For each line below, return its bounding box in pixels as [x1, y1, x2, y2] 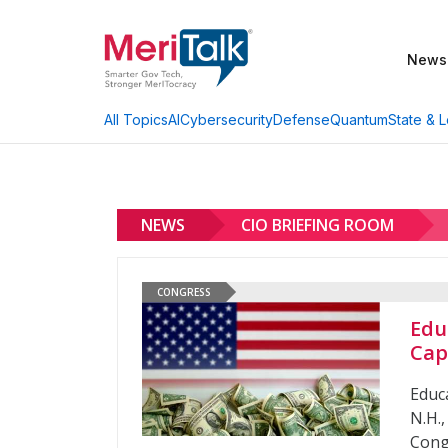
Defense [273, 110, 330, 128]
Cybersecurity [180, 110, 273, 128]
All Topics [104, 111, 168, 128]
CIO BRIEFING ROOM [241, 214, 394, 236]
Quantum [330, 110, 388, 128]
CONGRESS [157, 284, 211, 299]
